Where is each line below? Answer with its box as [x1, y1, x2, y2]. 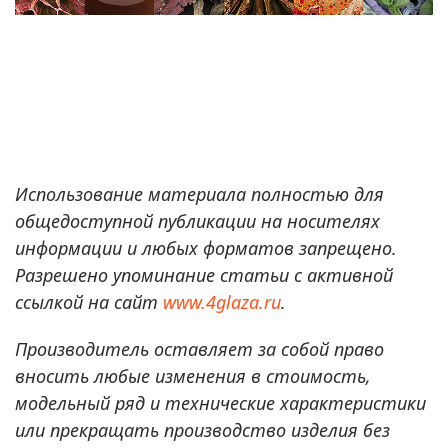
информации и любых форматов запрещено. [15, 235, 397, 260]
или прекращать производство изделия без [15, 417, 390, 442]
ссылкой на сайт [15, 289, 163, 314]
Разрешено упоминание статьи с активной [15, 262, 393, 287]
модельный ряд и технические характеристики [15, 390, 426, 415]
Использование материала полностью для [15, 181, 384, 206]
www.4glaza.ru [163, 289, 281, 314]
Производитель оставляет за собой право [15, 336, 384, 361]
